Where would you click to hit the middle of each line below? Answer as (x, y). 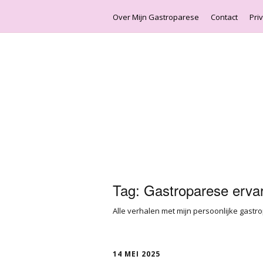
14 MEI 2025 (136, 254)
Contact (224, 17)
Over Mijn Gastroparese (156, 17)
